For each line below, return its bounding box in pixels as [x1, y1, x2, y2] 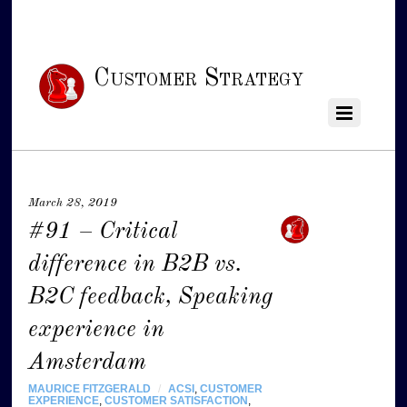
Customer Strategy [93, 66, 303, 91]
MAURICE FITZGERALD [28, 383, 152, 394]
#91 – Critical [28, 220, 178, 243]
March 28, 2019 [28, 197, 118, 209]
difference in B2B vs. [28, 253, 243, 276]
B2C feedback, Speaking [28, 285, 273, 309]
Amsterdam [28, 351, 147, 374]
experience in [28, 318, 165, 342]
